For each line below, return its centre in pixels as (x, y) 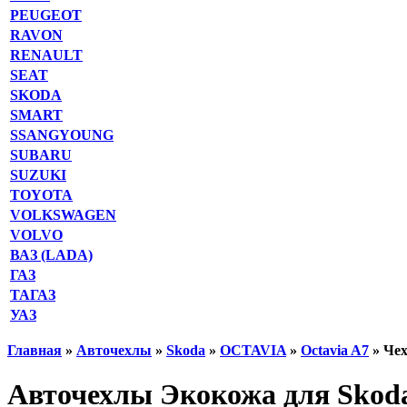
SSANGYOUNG (62, 135)
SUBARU (41, 155)
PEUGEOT (46, 15)
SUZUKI (38, 175)
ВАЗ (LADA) (51, 255)
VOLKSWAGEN (63, 215)
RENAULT (46, 55)
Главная (35, 350)
